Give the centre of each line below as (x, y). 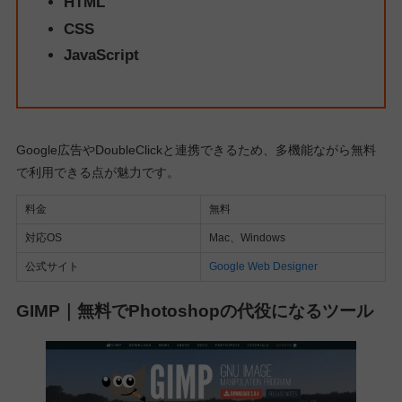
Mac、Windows (247, 237)
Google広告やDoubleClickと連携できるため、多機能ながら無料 (196, 150)
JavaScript (101, 55)
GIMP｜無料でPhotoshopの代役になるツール (194, 310)
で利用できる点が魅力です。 (97, 173)
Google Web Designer (263, 266)
